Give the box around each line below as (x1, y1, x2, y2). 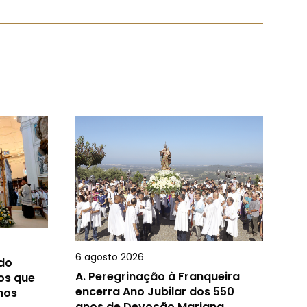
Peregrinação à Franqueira (88, 269, 240, 285)
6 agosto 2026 (75, 250, 144, 265)
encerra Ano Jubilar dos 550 (75, 284, 234, 300)
